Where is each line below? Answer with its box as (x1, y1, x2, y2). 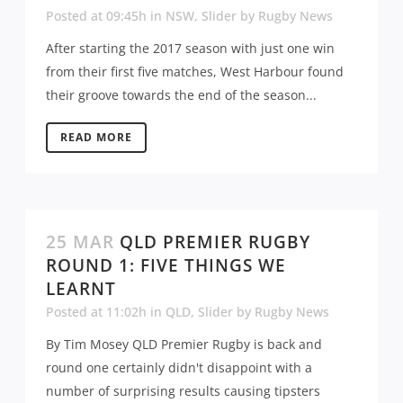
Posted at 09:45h (46, 6, 147, 24)
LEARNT (46, 276, 116, 300)
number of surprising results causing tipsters (46, 381, 320, 399)
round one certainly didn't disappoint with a (46, 358, 312, 376)
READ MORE (60, 129, 132, 145)
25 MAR (46, 229, 114, 254)
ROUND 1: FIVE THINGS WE (46, 253, 286, 277)
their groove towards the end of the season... (46, 85, 317, 103)
